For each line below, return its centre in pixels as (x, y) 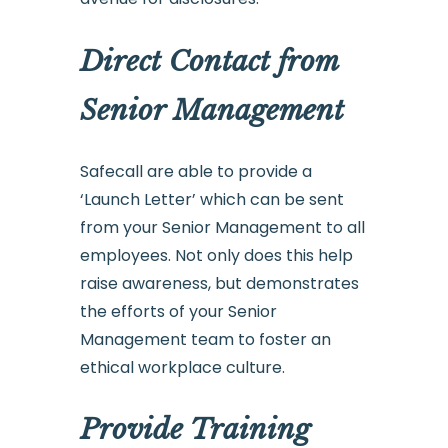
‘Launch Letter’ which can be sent (211, 199)
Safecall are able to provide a (195, 171)
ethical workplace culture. (182, 367)
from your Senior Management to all (222, 227)
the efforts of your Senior (178, 311)
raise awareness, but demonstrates (219, 283)
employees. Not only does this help (216, 255)
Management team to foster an (205, 339)
